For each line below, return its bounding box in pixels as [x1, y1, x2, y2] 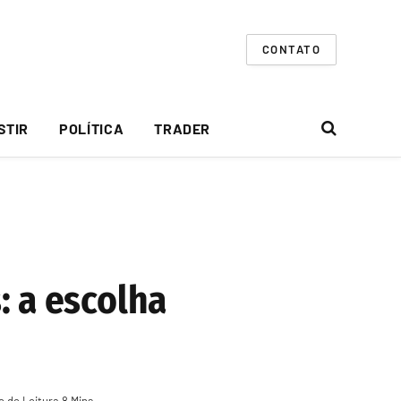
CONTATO [261, 41, 320, 56]
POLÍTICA [59, 119, 124, 137]
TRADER [154, 119, 211, 137]
